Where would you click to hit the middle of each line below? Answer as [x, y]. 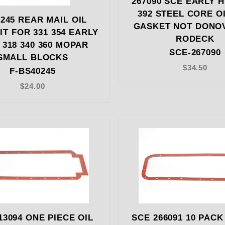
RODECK [195, 39]
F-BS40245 [33, 71]
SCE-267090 [195, 53]
